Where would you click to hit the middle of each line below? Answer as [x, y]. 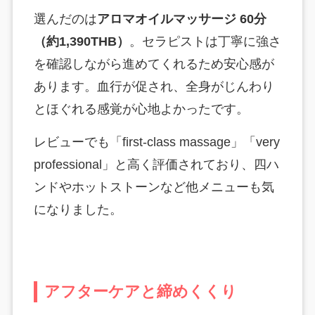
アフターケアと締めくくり [140, 292]
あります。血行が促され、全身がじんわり [154, 87]
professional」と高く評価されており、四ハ [156, 165]
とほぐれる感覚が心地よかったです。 [141, 109]
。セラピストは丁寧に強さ [205, 42]
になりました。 [78, 210]
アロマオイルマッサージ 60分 [181, 19]
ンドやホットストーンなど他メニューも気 [154, 187]
